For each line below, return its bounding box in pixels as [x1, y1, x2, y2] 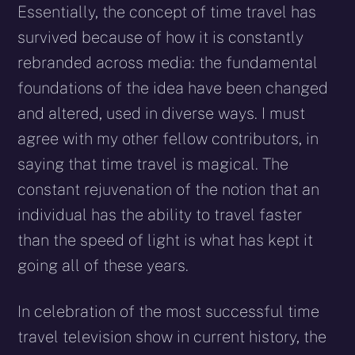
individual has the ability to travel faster [17, 205, 303, 225]
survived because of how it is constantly [17, 28, 304, 48]
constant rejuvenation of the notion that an [17, 180, 320, 200]
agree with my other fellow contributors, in [17, 129, 319, 149]
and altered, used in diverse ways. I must [17, 104, 306, 124]
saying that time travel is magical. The [17, 155, 289, 174]
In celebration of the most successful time [17, 302, 320, 322]
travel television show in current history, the [17, 327, 327, 347]
